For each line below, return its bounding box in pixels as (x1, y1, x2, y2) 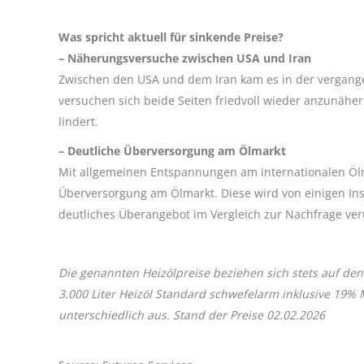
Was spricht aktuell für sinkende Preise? (58, 28, 284, 45)
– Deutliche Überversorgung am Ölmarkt (58, 142, 286, 158)
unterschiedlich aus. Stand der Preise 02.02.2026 (58, 306, 325, 323)
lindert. (58, 113, 98, 129)
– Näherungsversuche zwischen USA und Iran (58, 50, 311, 66)
